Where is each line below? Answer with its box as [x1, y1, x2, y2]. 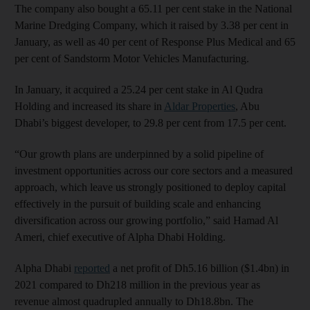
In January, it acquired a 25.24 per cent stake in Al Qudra [15, 83, 263, 95]
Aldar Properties [164, 100, 235, 112]
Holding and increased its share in [15, 100, 164, 112]
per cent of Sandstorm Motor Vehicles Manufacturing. [15, 52, 249, 64]
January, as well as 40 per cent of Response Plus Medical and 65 [15, 35, 295, 48]
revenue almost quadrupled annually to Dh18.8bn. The [15, 295, 253, 307]
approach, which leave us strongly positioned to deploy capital [15, 181, 286, 193]
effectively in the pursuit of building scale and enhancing [15, 197, 261, 210]
